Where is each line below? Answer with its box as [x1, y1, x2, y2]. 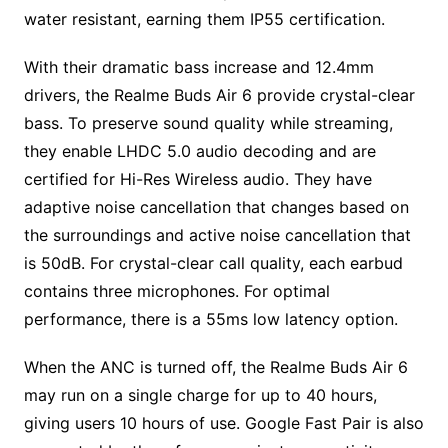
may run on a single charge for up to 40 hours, [23, 384, 377, 405]
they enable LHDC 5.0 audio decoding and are [23, 140, 376, 161]
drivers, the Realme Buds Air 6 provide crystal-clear [23, 84, 415, 105]
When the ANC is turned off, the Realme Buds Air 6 [23, 356, 408, 377]
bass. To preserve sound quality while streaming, [23, 112, 393, 133]
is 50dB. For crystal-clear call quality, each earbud [23, 252, 403, 273]
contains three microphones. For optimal [23, 280, 330, 301]
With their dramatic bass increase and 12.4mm [23, 56, 374, 77]
